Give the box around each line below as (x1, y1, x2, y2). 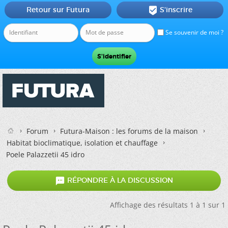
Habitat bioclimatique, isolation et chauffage (7, 138, 158, 148)
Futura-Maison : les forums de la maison (60, 126, 198, 136)
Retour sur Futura (26, 5, 90, 14)
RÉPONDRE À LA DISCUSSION (65, 176, 173, 185)
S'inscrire (159, 5, 192, 14)
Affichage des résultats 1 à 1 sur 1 (110, 200, 225, 210)
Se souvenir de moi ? (164, 28, 223, 37)
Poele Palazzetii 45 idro (6, 150, 84, 159)
